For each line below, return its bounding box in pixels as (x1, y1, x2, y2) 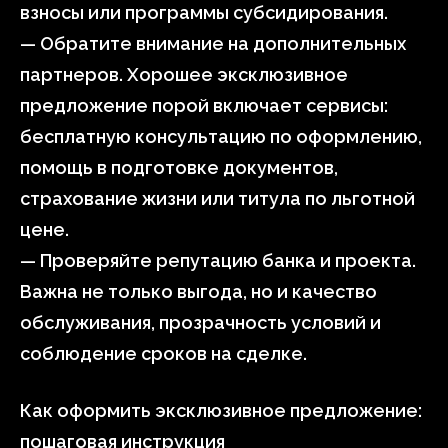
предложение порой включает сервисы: (20, 95, 388, 116)
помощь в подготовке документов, (20, 157, 338, 178)
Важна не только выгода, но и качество (20, 281, 377, 302)
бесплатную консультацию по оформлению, (20, 126, 422, 147)
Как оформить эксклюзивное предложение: (20, 400, 422, 421)
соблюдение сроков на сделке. (20, 343, 307, 364)
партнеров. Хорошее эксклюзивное (20, 64, 348, 85)
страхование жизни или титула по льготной (20, 188, 415, 209)
